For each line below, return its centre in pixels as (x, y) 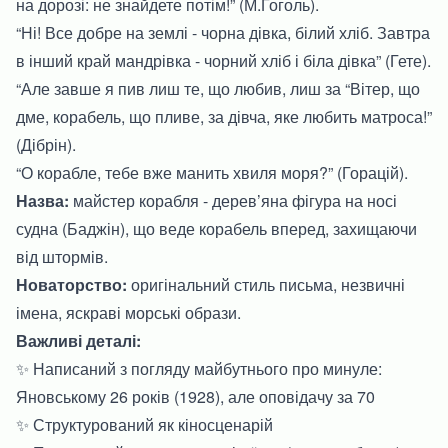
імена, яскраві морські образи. (128, 312)
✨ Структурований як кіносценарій (144, 424)
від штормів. (62, 256)
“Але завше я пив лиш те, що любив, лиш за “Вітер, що (218, 88)
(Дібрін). (46, 144)
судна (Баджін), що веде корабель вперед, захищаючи (216, 228)
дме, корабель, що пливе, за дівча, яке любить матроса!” (224, 116)
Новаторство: (71, 284)
